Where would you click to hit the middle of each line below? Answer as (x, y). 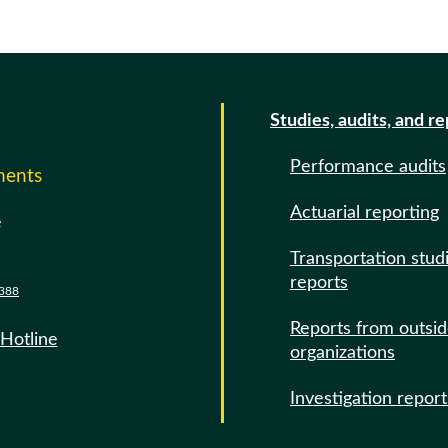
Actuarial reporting (364, 213)
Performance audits (368, 167)
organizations (342, 353)
